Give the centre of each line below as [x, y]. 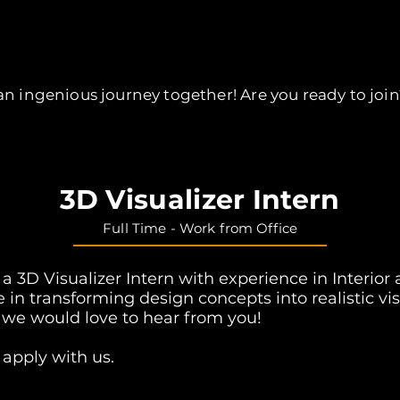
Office [277, 228]
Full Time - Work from [180, 228]
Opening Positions [200, 65]
